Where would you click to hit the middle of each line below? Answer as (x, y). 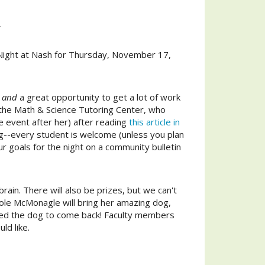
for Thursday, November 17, (112, 54)
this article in (154, 122)
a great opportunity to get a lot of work (99, 97)
